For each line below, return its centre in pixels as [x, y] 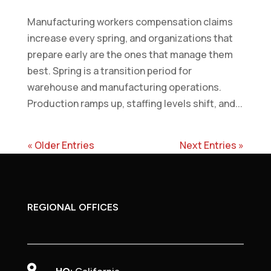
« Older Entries [60, 145]
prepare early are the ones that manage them [130, 54]
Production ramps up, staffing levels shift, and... [135, 103]
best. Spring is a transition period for [109, 70]
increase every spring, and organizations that [130, 38]
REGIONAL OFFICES [73, 207]
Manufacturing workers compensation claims [130, 21]
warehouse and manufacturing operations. [124, 87]
